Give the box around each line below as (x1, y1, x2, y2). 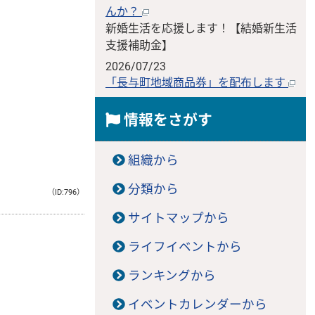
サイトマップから (127, 211, 229, 226)
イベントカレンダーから (127, 297, 267, 312)
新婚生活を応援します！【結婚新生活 (105, 22, 297, 36)
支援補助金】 (105, 39, 173, 53)
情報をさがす (120, 112, 212, 129)
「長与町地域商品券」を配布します (105, 76, 288, 90)
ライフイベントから (127, 240, 242, 255)
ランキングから (127, 269, 216, 283)
